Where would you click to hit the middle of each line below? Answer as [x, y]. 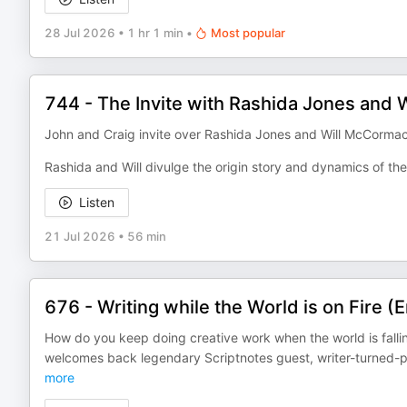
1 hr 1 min [155, 33]
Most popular [248, 33]
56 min [147, 236]
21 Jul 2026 [80, 236]
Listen [97, 202]
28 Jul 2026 [80, 33]
